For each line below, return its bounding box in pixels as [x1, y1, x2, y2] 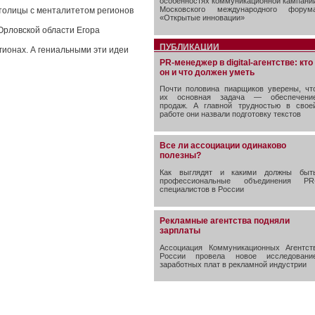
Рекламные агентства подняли [160, 215, 290, 226]
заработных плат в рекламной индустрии [160, 259, 307, 269]
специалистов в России [160, 184, 244, 193]
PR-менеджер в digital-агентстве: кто [160, 57, 313, 67]
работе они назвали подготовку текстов [160, 110, 301, 119]
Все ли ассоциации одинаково [160, 141, 286, 151]
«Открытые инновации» [160, 13, 245, 22]
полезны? [160, 150, 201, 161]
